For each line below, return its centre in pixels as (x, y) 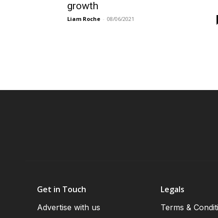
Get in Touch (62, 190)
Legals (173, 190)
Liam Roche (84, 19)
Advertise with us (69, 208)
